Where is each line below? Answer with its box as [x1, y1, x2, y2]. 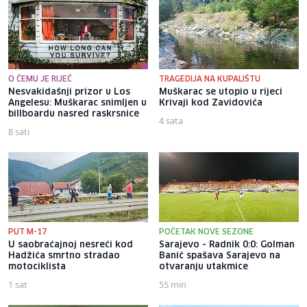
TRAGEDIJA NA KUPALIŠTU [159, 75, 260, 83]
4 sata [159, 114, 183, 127]
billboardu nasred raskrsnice [8, 109, 139, 119]
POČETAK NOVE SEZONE [159, 228, 254, 236]
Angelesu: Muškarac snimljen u [8, 98, 147, 108]
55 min [159, 278, 186, 291]
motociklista [8, 262, 66, 271]
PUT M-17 [8, 228, 47, 236]
